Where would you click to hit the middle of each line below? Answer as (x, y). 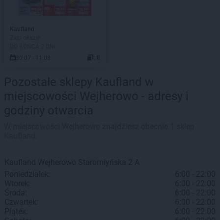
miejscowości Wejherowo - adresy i (96, 96)
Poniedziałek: (27, 174)
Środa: (16, 193)
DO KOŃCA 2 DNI (33, 47)
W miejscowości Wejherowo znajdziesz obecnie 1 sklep (99, 126)
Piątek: (16, 211)
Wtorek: (17, 183)
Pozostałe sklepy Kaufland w (79, 82)
